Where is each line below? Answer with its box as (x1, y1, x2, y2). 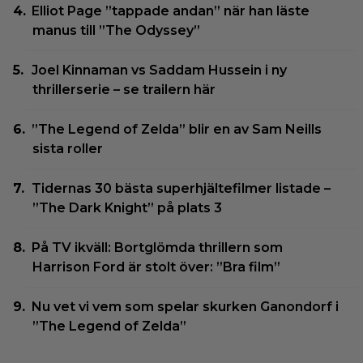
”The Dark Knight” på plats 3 (32, 200, 222, 216)
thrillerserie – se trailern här (32, 82, 216, 98)
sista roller (32, 141, 103, 157)
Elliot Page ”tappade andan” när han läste (32, 3, 310, 19)
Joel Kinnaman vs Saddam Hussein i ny (32, 62, 288, 79)
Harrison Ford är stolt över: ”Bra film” (32, 259, 280, 275)
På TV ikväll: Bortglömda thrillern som (32, 240, 284, 256)
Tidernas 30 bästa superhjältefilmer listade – (32, 181, 331, 197)
